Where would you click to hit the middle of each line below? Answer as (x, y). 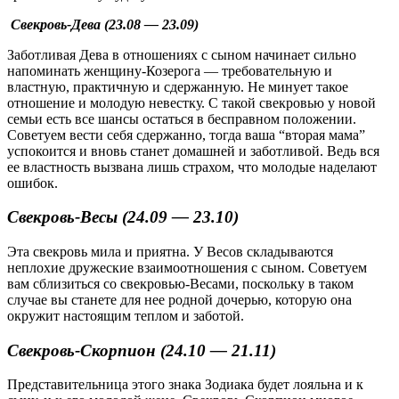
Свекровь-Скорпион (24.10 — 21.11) (142, 350)
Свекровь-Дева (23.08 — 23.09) (103, 24)
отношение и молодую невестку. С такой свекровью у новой (191, 102)
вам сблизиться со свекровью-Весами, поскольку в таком (180, 284)
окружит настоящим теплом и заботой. (126, 316)
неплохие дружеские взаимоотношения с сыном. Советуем (187, 268)
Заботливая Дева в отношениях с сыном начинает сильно (182, 54)
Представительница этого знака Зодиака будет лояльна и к (185, 385)
